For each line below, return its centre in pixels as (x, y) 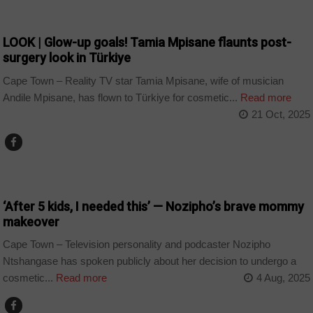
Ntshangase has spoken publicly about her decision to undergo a (150, 261)
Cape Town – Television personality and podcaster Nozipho (137, 245)
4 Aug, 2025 (283, 278)
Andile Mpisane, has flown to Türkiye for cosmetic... (121, 97)
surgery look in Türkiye (67, 58)
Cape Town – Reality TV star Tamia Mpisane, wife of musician (144, 80)
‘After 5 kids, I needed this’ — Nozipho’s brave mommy (154, 206)
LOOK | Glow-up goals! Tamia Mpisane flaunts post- (147, 43)
